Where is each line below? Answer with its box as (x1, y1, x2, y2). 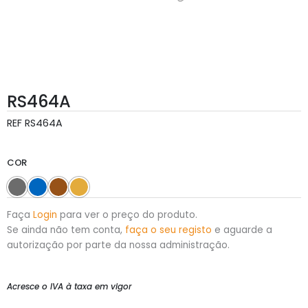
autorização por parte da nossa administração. (7, 238, 230, 252)
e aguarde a (212, 223, 272, 236)
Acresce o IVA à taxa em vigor (7, 280, 132, 293)
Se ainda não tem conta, (7, 223, 125, 236)
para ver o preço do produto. (57, 208, 197, 221)
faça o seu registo (125, 223, 212, 236)
